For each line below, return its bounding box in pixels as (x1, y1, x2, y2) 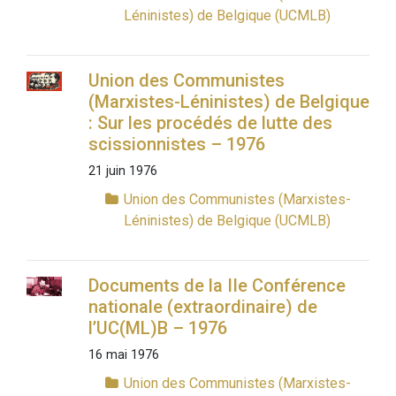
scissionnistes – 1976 (88, 133, 265, 156)
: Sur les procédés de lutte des (88, 112, 332, 134)
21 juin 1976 (88, 164, 157, 179)
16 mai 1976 (88, 347, 159, 363)
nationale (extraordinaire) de (88, 296, 317, 318)
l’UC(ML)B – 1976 (88, 317, 227, 339)
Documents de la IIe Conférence (88, 275, 346, 297)
